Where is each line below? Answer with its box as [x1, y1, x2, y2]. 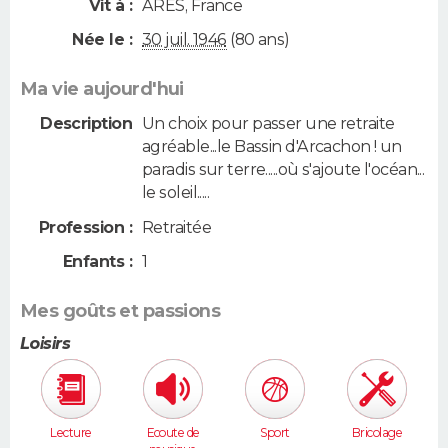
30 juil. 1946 [142, 30, 227, 50]
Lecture [50, 425, 92, 441]
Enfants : [63, 252, 132, 272]
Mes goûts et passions [20, 300, 221, 323]
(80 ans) [226, 30, 290, 50]
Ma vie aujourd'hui [20, 78, 184, 101]
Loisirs [20, 334, 71, 354]
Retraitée [142, 217, 211, 237]
